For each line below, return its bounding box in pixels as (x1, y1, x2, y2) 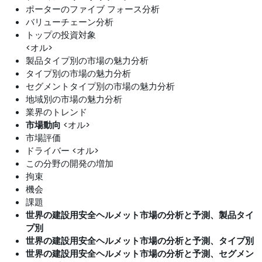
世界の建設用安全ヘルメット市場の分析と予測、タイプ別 (26, 235, 254, 247)
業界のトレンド (26, 106, 87, 118)
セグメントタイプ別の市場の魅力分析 (26, 80, 175, 92)
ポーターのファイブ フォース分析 (26, 3, 160, 15)
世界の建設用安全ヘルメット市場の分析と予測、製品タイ (26, 209, 254, 221)
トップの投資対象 (26, 29, 96, 41)
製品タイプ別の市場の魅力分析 (26, 54, 149, 67)
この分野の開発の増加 (26, 157, 113, 170)
